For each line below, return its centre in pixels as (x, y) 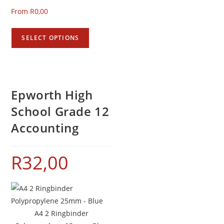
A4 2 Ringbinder (62, 213)
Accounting (45, 128)
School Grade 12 (60, 111)
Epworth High (52, 95)
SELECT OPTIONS (50, 37)
